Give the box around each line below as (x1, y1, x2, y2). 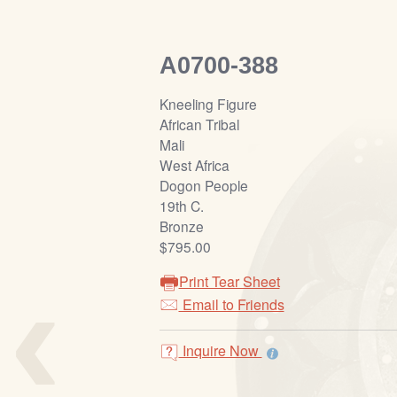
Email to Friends (178, 294, 284, 315)
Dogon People (159, 175, 248, 196)
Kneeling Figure (159, 94, 257, 114)
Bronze (159, 216, 204, 237)
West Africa (159, 155, 230, 175)
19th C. (159, 196, 204, 216)
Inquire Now (178, 340, 262, 362)
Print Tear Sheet (178, 271, 280, 292)
